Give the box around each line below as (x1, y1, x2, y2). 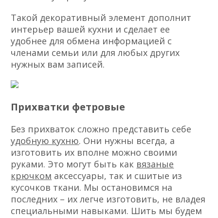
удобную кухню (11, 135, 79, 147)
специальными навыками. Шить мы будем (11, 205, 202, 217)
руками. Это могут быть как (11, 158, 137, 170)
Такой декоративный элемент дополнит (11, 12, 192, 24)
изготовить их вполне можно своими (11, 146, 178, 159)
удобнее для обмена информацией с (11, 35, 172, 47)
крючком (11, 170, 52, 182)
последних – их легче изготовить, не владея (11, 193, 206, 205)
